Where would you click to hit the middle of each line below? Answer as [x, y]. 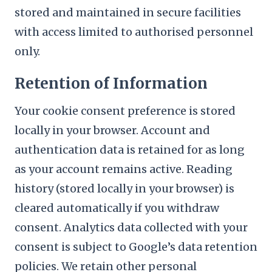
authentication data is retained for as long [130, 150]
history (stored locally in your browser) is [124, 189]
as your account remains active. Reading [124, 169]
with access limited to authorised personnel [134, 32]
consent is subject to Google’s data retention [136, 247]
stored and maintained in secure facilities [128, 12]
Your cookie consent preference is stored [125, 111]
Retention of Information [111, 83]
